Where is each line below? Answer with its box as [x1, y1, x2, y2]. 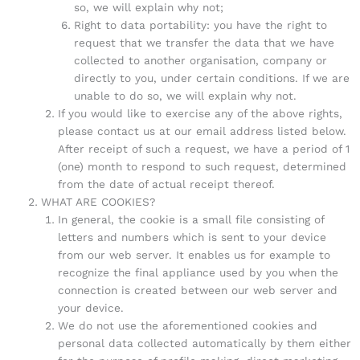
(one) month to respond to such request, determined [57, 160, 346, 174]
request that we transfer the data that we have [74, 36, 335, 50]
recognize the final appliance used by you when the [57, 266, 338, 280]
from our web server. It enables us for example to [57, 248, 330, 262]
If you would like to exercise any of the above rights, [57, 107, 342, 121]
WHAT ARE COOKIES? [41, 195, 156, 209]
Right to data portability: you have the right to [74, 18, 328, 32]
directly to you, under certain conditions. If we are [74, 72, 350, 85]
